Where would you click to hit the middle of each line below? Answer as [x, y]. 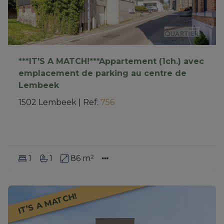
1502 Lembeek [47, 102]
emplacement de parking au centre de [102, 73]
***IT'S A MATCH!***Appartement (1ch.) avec [111, 61]
